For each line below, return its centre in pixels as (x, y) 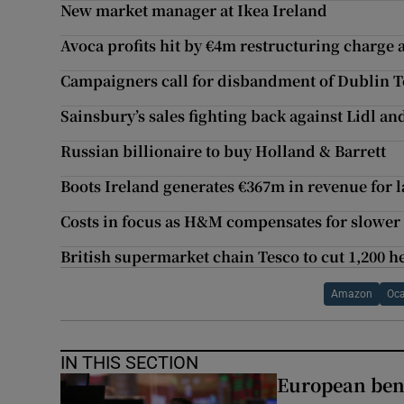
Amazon (351, 294)
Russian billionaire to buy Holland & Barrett (224, 151)
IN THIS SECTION (130, 363)
